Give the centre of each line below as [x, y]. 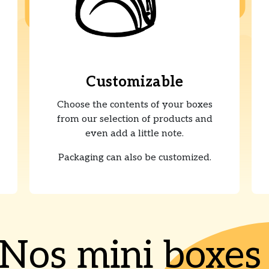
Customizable [134, 82]
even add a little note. [134, 134]
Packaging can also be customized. [134, 158]
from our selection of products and [134, 119]
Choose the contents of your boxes [134, 105]
